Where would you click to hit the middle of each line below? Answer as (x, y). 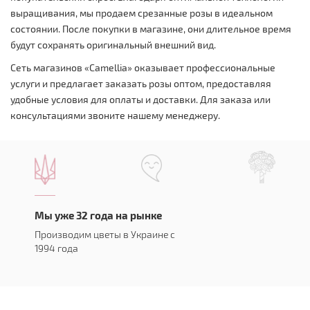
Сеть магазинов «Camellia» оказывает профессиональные (143, 67)
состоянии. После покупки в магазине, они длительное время (151, 28)
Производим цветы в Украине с (105, 234)
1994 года (56, 248)
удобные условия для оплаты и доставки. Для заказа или (140, 99)
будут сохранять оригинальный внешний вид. (113, 44)
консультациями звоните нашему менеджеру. (115, 115)
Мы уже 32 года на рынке (98, 215)
